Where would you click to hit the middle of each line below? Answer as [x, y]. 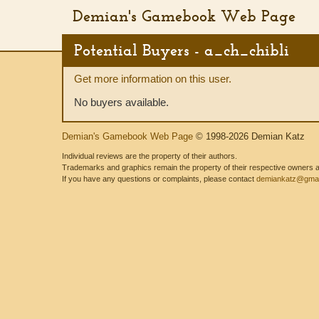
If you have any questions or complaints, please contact [159, 179]
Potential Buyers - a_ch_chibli [182, 50]
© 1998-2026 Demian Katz [249, 136]
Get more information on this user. [153, 79]
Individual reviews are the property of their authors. [150, 156]
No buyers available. [121, 102]
